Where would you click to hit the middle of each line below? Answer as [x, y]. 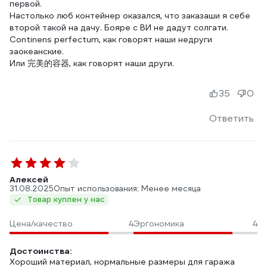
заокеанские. [37, 51]
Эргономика [159, 223]
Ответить [232, 118]
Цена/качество [41, 223]
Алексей [29, 179]
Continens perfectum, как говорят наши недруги [111, 39]
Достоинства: [41, 251]
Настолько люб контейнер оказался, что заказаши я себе [130, 15]
